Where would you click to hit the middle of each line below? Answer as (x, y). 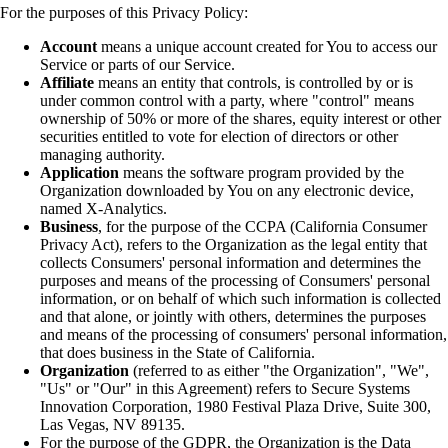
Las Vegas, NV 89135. (112, 425)
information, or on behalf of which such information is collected (240, 299)
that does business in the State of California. (177, 353)
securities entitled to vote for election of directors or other (219, 137)
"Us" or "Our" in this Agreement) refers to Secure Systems (225, 389)
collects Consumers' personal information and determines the (230, 263)
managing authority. (102, 155)
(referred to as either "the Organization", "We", (279, 371)
